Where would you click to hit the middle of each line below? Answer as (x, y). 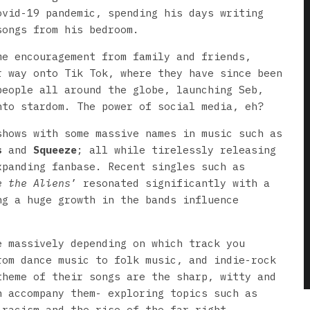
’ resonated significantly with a (170, 183)
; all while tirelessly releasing (176, 149)
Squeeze (55, 149)
